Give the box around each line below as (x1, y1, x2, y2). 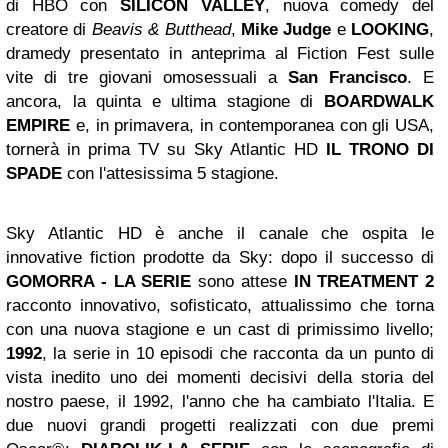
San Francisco (288, 68, 407, 88)
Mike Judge (240, 20, 332, 40)
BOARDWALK (324, 92, 434, 112)
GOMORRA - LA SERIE (6, 272, 192, 292)
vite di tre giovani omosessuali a (6, 68, 288, 88)
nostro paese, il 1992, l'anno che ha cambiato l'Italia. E (6, 392, 434, 412)
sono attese (191, 272, 294, 292)
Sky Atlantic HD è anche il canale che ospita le (6, 224, 434, 244)
